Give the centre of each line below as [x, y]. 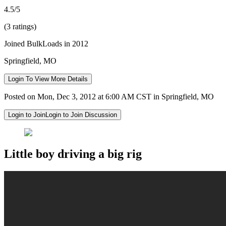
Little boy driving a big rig [73, 154]
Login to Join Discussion [81, 115]
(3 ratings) [20, 26]
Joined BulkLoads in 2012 [46, 43]
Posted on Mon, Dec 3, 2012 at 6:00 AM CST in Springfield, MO [109, 96]
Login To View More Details [48, 79]
